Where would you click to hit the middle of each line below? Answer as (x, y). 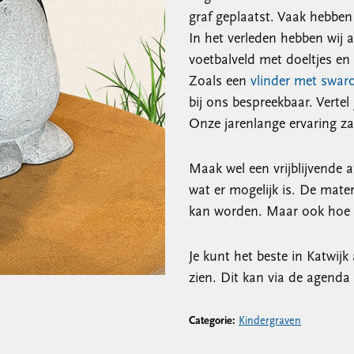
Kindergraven (270, 321)
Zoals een (218, 82)
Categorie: (214, 321)
